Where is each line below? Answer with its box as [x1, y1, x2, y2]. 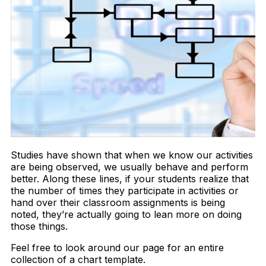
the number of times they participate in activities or [11, 184, 239, 197]
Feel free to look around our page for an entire [11, 241, 224, 254]
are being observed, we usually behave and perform [11, 160, 248, 173]
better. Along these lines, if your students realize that [11, 172, 249, 185]
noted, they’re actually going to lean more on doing [11, 208, 242, 220]
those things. [11, 220, 68, 232]
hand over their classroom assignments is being [11, 196, 225, 208]
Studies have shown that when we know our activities [11, 148, 253, 161]
